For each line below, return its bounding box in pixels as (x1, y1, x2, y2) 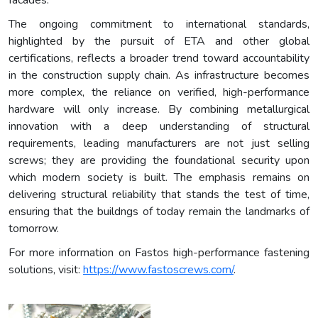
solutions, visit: (9, 261, 83, 278)
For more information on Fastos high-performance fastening (9, 244, 309, 261)
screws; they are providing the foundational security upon (9, 152, 309, 168)
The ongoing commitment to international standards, (9, 16, 309, 32)
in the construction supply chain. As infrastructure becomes (9, 67, 309, 83)
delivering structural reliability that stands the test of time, (9, 186, 309, 202)
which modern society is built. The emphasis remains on (9, 169, 309, 185)
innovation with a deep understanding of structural (9, 118, 309, 134)
